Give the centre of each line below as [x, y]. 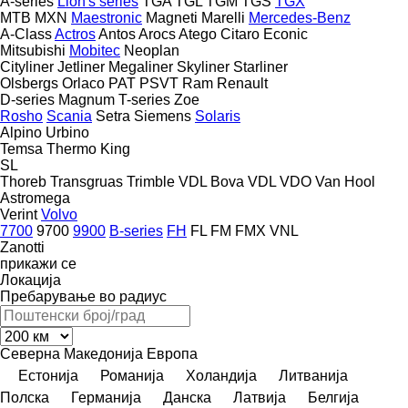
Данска [187, 397]
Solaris [218, 116]
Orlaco [83, 83]
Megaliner [141, 66]
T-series [144, 99]
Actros [75, 34]
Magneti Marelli [195, 17]
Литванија [313, 375]
